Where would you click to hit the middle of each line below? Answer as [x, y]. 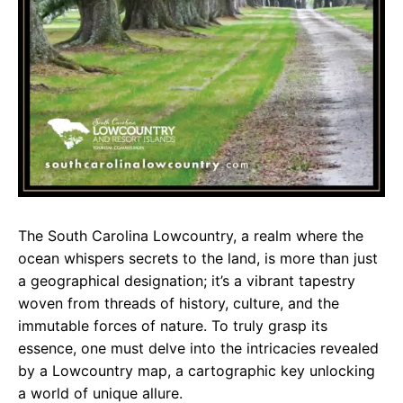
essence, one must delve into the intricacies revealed [198, 349]
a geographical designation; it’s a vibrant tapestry [187, 281]
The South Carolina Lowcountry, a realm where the [191, 236]
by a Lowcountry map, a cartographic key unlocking [197, 371]
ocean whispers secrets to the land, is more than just [198, 259]
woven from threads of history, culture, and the [179, 304]
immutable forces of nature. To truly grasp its [173, 326]
